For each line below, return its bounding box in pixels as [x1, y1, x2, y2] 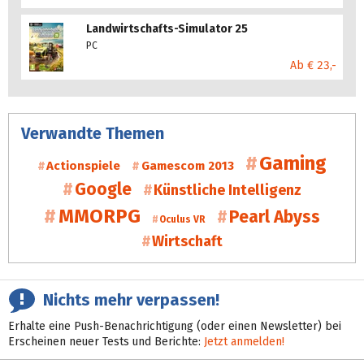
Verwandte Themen [21, 123, 164, 143]
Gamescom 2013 [141, 158, 234, 173]
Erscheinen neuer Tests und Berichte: [8, 334, 204, 349]
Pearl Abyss [228, 206, 320, 227]
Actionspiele [46, 158, 121, 173]
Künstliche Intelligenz [154, 180, 302, 199]
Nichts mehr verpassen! [35, 289, 219, 310]
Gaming [259, 151, 327, 175]
